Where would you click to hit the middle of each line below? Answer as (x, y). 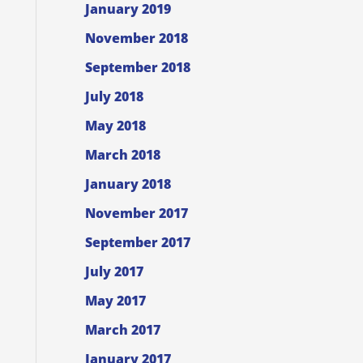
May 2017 (115, 301)
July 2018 (114, 97)
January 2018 (128, 184)
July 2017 (114, 272)
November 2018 (136, 38)
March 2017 (122, 330)
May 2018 (115, 126)
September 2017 (137, 243)
